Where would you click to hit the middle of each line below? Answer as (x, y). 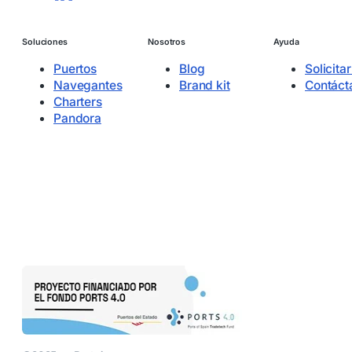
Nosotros (167, 42)
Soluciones (45, 42)
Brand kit (205, 85)
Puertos (75, 68)
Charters (78, 101)
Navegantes (88, 85)
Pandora (77, 118)
